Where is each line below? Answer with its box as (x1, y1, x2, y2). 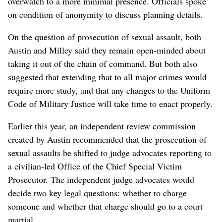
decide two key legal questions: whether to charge (8, 186, 187, 199)
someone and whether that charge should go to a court (8, 200, 203, 212)
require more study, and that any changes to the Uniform (8, 84, 210, 96)
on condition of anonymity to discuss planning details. (8, 8, 203, 20)
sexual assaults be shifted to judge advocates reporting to (8, 146, 212, 159)
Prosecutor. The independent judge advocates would (8, 173, 194, 185)
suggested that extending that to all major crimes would (8, 70, 207, 83)
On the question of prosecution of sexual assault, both (8, 30, 201, 43)
